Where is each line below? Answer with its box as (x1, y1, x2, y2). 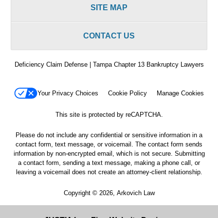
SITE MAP (91, 3, 127, 12)
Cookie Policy (108, 90, 147, 97)
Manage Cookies (157, 90, 204, 97)
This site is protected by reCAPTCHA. (55, 110, 163, 118)
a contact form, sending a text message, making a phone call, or (18, 159, 200, 167)
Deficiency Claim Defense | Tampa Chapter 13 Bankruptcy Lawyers (14, 60, 204, 68)
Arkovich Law (116, 189, 155, 197)
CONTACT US (83, 31, 135, 40)
